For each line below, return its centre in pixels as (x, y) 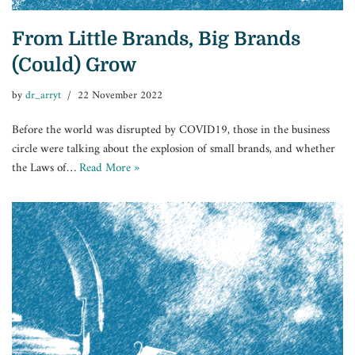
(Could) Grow (74, 65)
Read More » (109, 169)
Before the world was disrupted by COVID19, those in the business (171, 131)
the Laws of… (46, 169)
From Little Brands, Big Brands (156, 39)
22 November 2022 (120, 96)
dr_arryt (43, 96)
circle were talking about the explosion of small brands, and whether (174, 150)
